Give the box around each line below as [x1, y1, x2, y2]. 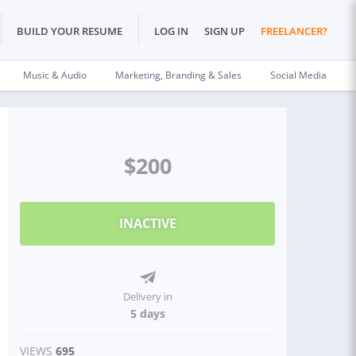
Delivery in [122, 289, 172, 304]
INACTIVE [118, 215, 176, 232]
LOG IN [154, 24, 188, 39]
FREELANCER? [261, 24, 327, 39]
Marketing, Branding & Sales [115, 68, 242, 82]
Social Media [270, 68, 327, 82]
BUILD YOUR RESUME [17, 24, 122, 39]
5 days [130, 306, 165, 321]
